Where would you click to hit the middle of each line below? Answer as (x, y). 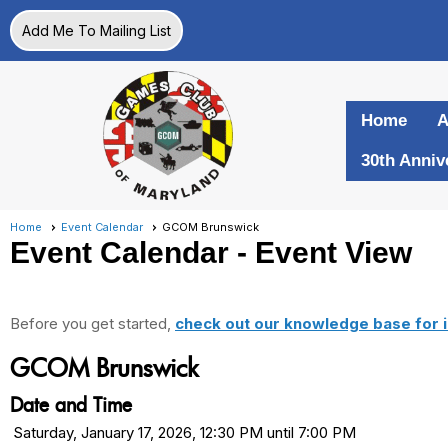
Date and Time (71, 404)
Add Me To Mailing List (96, 30)
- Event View (320, 252)
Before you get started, (92, 323)
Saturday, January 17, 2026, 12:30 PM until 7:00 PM (184, 432)
